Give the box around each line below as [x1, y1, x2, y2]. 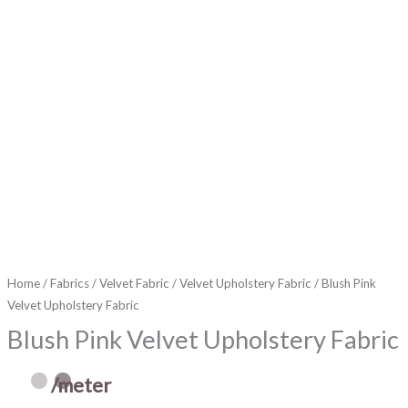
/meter [50, 372, 111, 398]
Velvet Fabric [98, 276, 169, 291]
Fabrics [49, 276, 89, 291]
